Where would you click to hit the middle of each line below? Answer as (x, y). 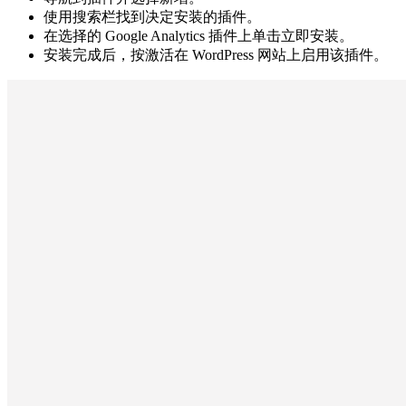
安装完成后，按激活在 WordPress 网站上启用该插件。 (216, 54)
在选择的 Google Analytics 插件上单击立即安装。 (198, 35)
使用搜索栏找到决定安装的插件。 (152, 16)
